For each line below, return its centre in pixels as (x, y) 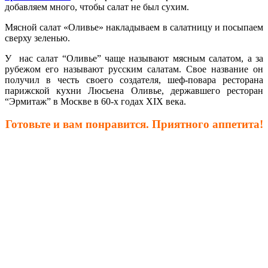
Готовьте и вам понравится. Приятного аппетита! (134, 124)
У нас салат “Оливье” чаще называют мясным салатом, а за (134, 58)
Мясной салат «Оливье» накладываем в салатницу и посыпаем (134, 27)
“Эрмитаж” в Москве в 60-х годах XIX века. (95, 101)
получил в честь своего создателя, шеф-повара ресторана (134, 80)
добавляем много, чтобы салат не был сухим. (97, 7)
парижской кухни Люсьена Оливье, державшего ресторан (134, 90)
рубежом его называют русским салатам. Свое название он (134, 69)
